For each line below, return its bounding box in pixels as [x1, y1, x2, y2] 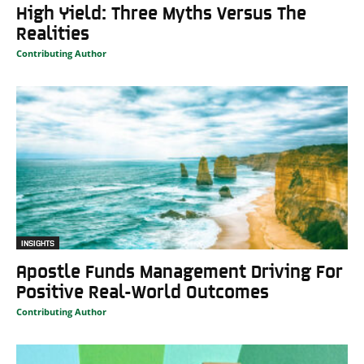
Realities [16, 21, 89, 42]
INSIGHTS [21, 238, 54, 249]
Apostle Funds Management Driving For [16, 260, 343, 281]
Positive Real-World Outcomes [16, 280, 269, 301]
